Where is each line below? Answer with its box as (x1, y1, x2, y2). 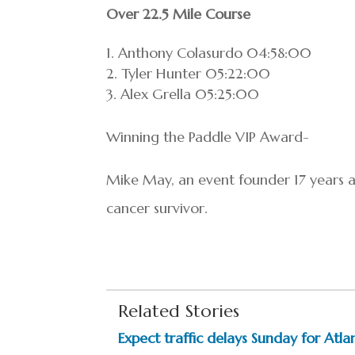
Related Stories (118, 300, 240, 322)
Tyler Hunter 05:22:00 (121, 64, 271, 82)
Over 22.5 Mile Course (106, 5, 251, 23)
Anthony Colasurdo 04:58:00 (118, 44, 312, 62)
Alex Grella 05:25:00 (120, 85, 260, 103)
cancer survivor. (106, 199, 208, 217)
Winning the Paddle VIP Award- (106, 128, 310, 146)
